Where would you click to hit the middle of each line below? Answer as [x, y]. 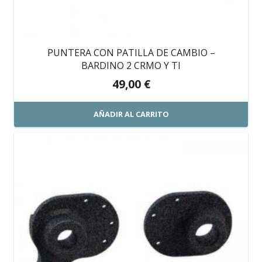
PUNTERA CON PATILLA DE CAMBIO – [131, 52]
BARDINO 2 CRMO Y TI [131, 65]
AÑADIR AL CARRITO [131, 114]
